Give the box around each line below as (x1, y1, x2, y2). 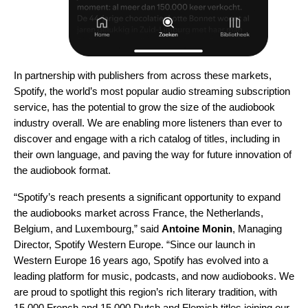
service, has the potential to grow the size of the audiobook (14, 100, 275, 113)
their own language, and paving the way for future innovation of (14, 148, 291, 160)
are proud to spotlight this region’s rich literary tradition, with (14, 285, 277, 298)
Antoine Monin (162, 222, 232, 234)
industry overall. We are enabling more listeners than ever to (14, 116, 282, 129)
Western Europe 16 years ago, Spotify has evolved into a (14, 254, 268, 266)
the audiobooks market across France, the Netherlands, (14, 206, 263, 219)
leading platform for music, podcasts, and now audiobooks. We (14, 269, 294, 282)
